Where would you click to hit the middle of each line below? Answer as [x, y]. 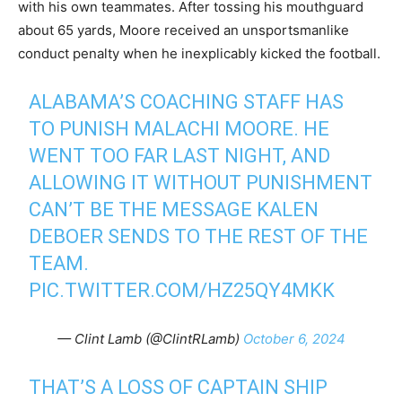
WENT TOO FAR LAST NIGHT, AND [180, 156]
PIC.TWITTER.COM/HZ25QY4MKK [182, 290]
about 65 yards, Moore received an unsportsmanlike [184, 30]
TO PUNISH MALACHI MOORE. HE [179, 129]
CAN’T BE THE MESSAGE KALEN [174, 210]
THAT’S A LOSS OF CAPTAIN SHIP [179, 387]
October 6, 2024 [294, 339]
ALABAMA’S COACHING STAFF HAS [187, 102]
